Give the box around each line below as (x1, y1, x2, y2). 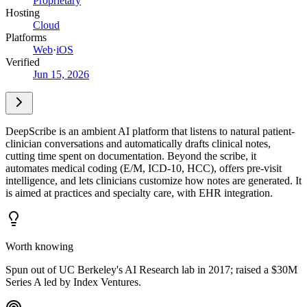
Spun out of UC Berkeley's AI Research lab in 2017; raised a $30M (5, 263, 297, 275)
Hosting (5, 6, 40, 19)
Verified (5, 56, 40, 68)
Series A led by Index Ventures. (5, 275, 141, 288)
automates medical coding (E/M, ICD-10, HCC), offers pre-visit (5, 162, 282, 174)
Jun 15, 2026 (33, 68, 89, 80)
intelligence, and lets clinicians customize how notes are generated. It (5, 174, 302, 186)
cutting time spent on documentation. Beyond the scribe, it (5, 149, 256, 162)
